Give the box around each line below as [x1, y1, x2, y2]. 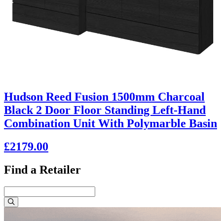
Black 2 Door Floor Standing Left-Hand [4, 104, 206, 117]
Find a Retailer [4, 163, 81, 177]
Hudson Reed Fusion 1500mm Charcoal [4, 90, 205, 104]
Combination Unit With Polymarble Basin [4, 117, 217, 130]
